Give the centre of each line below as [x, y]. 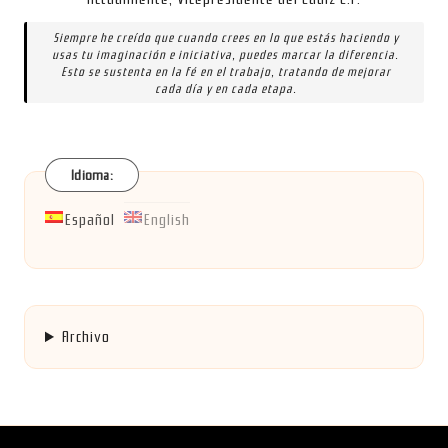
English [167, 220]
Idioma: [92, 175]
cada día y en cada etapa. [225, 88]
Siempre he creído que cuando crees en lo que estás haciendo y [225, 37]
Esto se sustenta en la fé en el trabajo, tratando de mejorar [225, 71]
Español [90, 220]
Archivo [85, 337]
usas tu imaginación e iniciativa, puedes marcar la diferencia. [226, 54]
